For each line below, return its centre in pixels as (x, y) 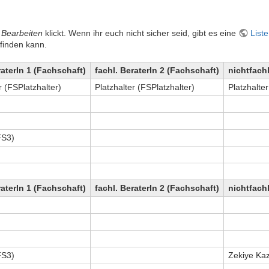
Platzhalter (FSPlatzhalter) (145, 87)
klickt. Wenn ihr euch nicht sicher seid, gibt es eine (141, 33)
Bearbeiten (22, 33)
